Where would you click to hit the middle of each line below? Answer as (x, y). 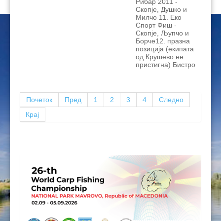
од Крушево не (160, 57)
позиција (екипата (165, 49)
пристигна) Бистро (166, 65)
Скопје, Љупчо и (162, 33)
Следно (171, 100)
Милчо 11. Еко (159, 18)
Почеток (39, 100)
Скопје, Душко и (161, 10)
